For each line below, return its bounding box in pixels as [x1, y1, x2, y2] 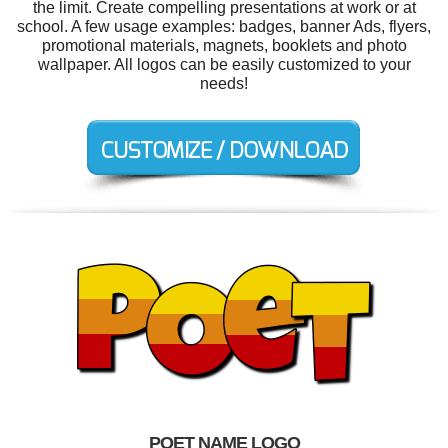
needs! [200, 75, 248, 92]
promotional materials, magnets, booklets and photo [41, 37, 407, 54]
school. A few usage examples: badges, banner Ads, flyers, [17, 18, 431, 35]
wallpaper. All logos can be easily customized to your [37, 56, 411, 73]
